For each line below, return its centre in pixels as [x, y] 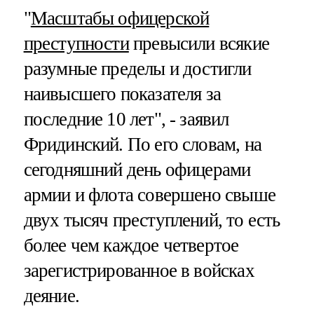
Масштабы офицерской [120, 18]
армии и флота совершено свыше [149, 194]
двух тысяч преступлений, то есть [152, 220]
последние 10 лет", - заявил [126, 119]
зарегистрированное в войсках [139, 270]
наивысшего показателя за [122, 94]
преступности [76, 43]
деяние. [51, 295]
